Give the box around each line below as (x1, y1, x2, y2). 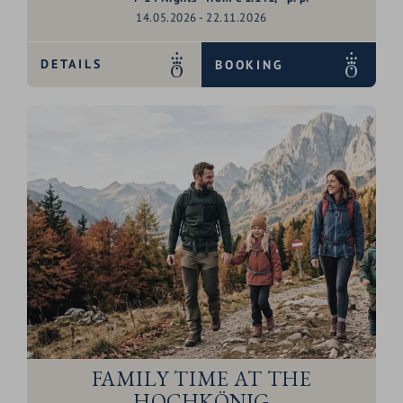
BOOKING (215, 56, 284, 73)
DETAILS (40, 56, 103, 73)
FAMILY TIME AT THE (91, 364, 312, 392)
